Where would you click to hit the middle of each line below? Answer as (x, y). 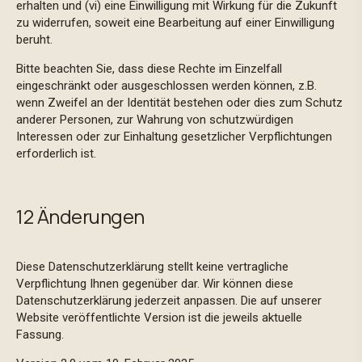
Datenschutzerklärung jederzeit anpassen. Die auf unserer (169, 301)
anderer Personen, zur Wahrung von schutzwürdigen (155, 120)
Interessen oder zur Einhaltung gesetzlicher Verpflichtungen (174, 137)
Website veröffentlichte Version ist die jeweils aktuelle (159, 318)
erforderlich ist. (58, 154)
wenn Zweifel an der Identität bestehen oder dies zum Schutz (179, 103)
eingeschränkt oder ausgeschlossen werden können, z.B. (166, 86)
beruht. (36, 40)
